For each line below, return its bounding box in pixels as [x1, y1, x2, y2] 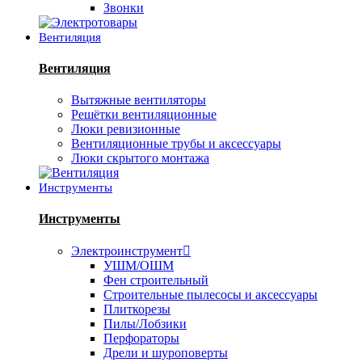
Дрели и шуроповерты [103, 345, 228, 360]
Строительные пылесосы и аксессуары [103, 287, 318, 301]
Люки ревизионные [71, 122, 180, 137]
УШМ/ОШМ [103, 258, 174, 272]
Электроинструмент [71, 243, 183, 258]
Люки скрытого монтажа [71, 151, 209, 166]
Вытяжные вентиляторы [71, 93, 206, 107]
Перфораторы [103, 330, 179, 345]
